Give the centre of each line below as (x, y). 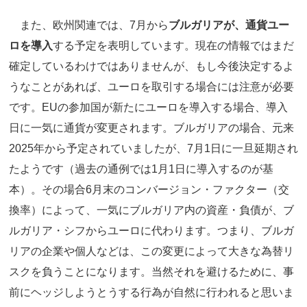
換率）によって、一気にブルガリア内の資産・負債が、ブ (151, 210)
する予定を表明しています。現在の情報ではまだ (173, 46)
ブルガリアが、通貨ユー (229, 25)
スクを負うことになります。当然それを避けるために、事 (151, 272)
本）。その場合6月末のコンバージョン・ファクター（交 (149, 190)
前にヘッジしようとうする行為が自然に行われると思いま (151, 293)
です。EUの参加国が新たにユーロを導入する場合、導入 (148, 108)
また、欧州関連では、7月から (89, 25)
